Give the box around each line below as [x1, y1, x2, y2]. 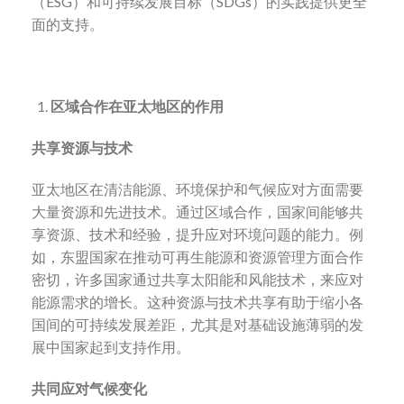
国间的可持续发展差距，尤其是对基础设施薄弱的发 [32, 316, 363, 334]
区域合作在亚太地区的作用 [50, 97, 224, 115]
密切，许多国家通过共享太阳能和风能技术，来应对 [32, 271, 363, 289]
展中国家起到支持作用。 [32, 338, 190, 356]
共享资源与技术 [32, 139, 133, 157]
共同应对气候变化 [32, 379, 147, 397]
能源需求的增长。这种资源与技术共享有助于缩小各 [32, 293, 363, 311]
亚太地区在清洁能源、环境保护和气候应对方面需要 [32, 180, 363, 198]
